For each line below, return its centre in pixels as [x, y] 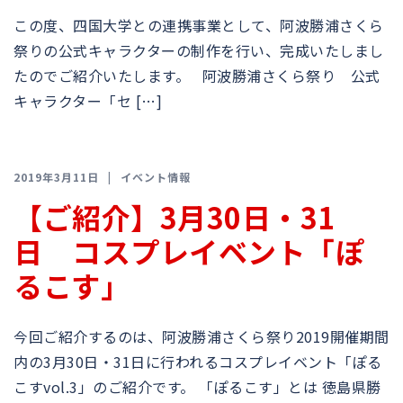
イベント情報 [156, 177]
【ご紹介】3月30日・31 [175, 217]
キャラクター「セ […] [88, 101]
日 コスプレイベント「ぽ [189, 251]
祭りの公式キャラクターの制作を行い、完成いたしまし [199, 50]
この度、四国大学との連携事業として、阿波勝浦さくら [199, 25]
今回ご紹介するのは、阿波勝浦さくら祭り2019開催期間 [201, 336]
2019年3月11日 [56, 177]
